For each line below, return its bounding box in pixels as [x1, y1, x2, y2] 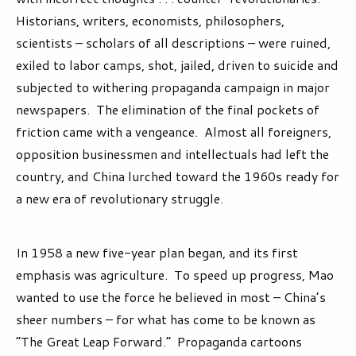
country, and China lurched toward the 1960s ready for [16, 167, 339, 186]
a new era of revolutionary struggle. [16, 189, 223, 208]
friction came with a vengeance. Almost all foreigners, [16, 122, 331, 141]
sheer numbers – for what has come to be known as [16, 310, 315, 329]
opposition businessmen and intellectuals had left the [16, 145, 329, 164]
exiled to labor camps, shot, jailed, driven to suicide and [16, 56, 339, 75]
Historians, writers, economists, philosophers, [16, 11, 284, 30]
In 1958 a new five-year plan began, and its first [16, 243, 298, 262]
